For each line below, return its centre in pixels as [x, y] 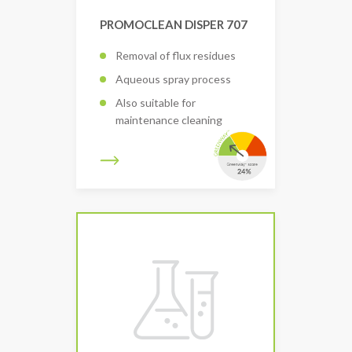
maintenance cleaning [169, 119]
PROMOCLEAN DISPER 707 [174, 25]
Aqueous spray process [173, 79]
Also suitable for [156, 102]
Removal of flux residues [176, 55]
